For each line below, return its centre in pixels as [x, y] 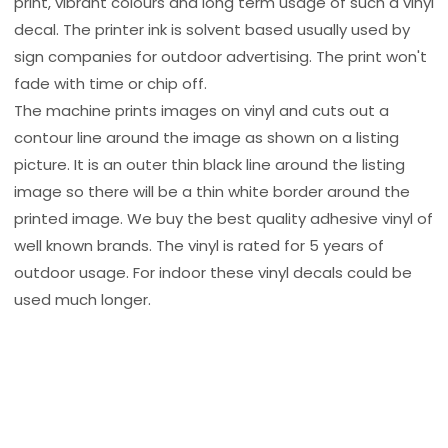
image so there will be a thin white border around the [212, 191]
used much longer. [82, 299]
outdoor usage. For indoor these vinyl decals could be [213, 272]
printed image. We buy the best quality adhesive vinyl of [223, 218]
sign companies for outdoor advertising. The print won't [220, 56]
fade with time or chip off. [110, 83]
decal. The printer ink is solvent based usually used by [212, 29]
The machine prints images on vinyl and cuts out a [201, 110]
